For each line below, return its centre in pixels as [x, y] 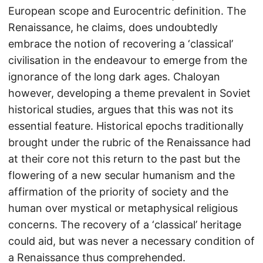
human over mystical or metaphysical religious [123, 208]
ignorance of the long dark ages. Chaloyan [114, 77]
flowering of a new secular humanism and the [122, 175]
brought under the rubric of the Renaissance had [129, 142]
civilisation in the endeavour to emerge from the [128, 60]
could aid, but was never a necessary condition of [131, 241]
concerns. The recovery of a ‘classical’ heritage [125, 225]
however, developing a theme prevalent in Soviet [129, 93]
